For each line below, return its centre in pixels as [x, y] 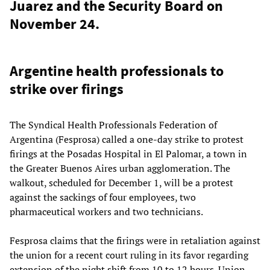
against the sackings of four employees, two [103, 197]
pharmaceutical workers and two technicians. [106, 212]
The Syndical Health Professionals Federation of [113, 125]
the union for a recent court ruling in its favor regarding [129, 255]
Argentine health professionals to [117, 71]
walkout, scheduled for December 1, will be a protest [121, 183]
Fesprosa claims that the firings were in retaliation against [135, 241]
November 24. [55, 24]
